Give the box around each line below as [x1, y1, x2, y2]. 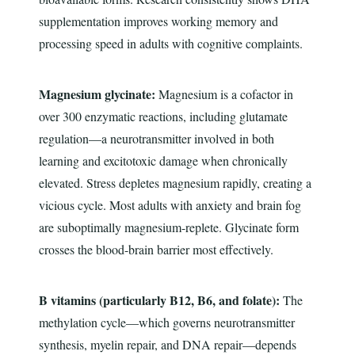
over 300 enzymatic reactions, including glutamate [38, 108, 288, 125]
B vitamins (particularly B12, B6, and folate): [38, 291, 280, 310]
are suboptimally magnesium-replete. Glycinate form [38, 219, 299, 236]
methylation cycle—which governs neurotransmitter [38, 314, 295, 331]
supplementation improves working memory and [38, 13, 278, 30]
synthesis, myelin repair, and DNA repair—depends [38, 336, 296, 353]
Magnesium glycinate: [38, 85, 155, 104]
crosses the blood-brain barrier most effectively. [38, 241, 273, 258]
